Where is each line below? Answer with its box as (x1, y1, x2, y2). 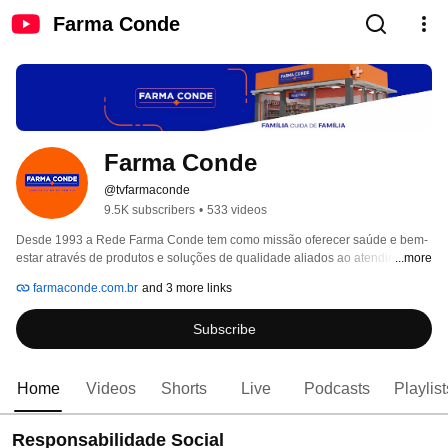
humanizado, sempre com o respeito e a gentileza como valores (16, 269, 363, 284)
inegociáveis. (16, 287, 91, 302)
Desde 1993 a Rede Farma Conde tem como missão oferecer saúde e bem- (16, 233, 428, 248)
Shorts (161, 380, 207, 398)
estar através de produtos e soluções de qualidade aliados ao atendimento (16, 251, 422, 266)
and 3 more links (142, 281, 232, 296)
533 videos (207, 203, 267, 218)
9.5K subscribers (104, 203, 195, 218)
